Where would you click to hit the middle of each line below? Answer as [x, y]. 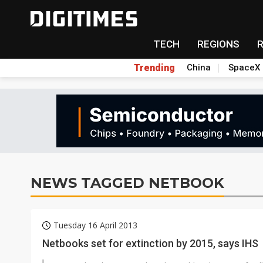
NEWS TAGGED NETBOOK [127, 183]
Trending [154, 68]
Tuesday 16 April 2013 [95, 225]
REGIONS [218, 44]
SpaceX [244, 68]
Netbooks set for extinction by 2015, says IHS [150, 243]
